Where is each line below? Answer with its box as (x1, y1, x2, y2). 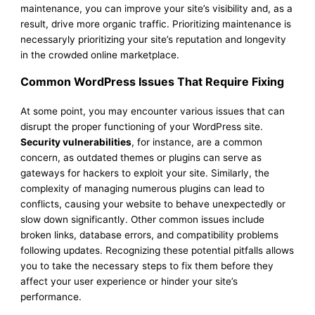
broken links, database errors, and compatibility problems (20, 229, 279, 241)
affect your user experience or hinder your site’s (20, 276, 238, 288)
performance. (20, 291, 82, 303)
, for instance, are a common (131, 136, 263, 148)
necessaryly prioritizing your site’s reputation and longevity (20, 34, 287, 46)
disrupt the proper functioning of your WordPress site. (20, 121, 264, 133)
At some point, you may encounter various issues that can (20, 105, 285, 117)
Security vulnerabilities (20, 136, 132, 148)
